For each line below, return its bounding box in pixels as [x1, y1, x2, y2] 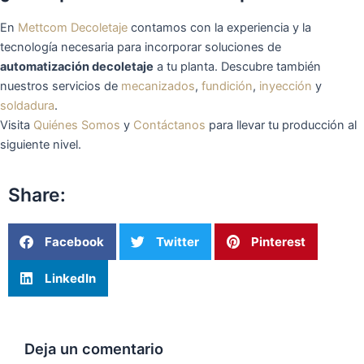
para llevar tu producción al [206, 117, 357, 132]
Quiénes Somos [33, 117, 120, 132]
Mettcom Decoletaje [18, 19, 128, 35]
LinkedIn [45, 270, 96, 286]
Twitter [156, 233, 199, 249]
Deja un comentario [24, 340, 163, 358]
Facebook [45, 233, 104, 249]
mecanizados [121, 78, 195, 93]
